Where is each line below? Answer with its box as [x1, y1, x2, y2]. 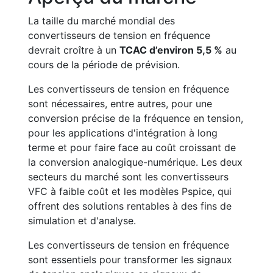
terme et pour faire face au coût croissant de [28, 141, 236, 154]
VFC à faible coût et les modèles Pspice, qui [28, 185, 232, 197]
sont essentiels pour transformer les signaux [28, 253, 232, 266]
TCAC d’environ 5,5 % [119, 44, 222, 56]
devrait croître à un [28, 44, 119, 56]
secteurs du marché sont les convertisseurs [28, 171, 229, 183]
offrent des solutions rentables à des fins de [28, 200, 232, 212]
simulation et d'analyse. [28, 214, 136, 227]
